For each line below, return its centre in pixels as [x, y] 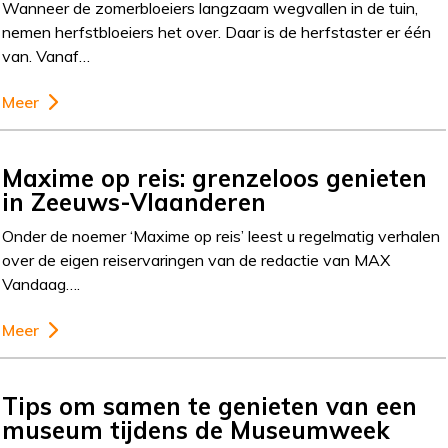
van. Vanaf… [46, 56]
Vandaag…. [41, 284]
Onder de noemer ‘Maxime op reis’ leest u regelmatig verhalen [221, 236]
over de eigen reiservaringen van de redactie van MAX [196, 260]
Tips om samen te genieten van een [210, 406]
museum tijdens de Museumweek [196, 430]
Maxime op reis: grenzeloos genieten [215, 178]
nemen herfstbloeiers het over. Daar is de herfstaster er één [217, 32]
